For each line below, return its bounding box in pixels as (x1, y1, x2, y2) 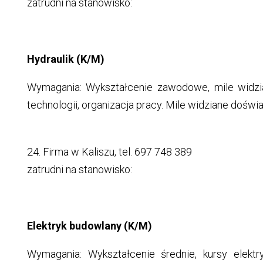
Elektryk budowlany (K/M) (26, 220, 152, 232)
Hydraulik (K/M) (26, 53, 104, 66)
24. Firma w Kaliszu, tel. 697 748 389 (26, 146, 192, 159)
